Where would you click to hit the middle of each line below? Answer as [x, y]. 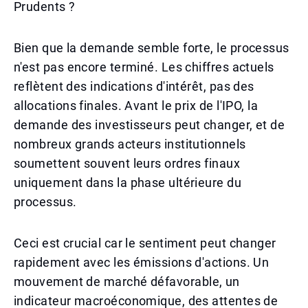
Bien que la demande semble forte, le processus [152, 48]
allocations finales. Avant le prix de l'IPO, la [136, 106]
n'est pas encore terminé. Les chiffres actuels [144, 67]
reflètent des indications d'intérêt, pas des [134, 86]
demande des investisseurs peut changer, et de [150, 125]
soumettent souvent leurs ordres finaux [127, 163]
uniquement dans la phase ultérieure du [128, 183]
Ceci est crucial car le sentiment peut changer [145, 243]
